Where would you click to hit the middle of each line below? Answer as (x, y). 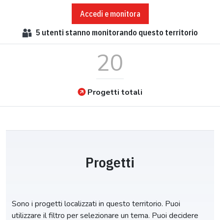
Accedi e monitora (110, 14)
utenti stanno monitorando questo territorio (119, 33)
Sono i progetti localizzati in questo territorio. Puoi (96, 204)
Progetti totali (115, 92)
